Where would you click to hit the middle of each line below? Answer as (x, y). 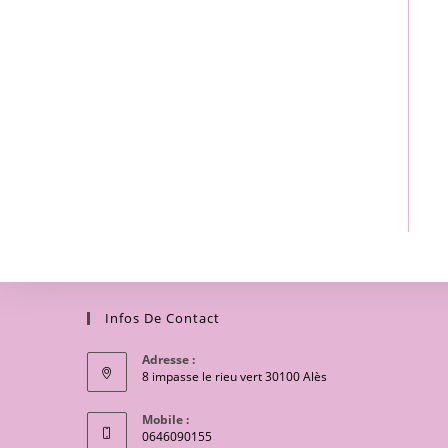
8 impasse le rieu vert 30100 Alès (234, 376)
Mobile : (165, 419)
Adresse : (168, 359)
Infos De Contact (162, 318)
